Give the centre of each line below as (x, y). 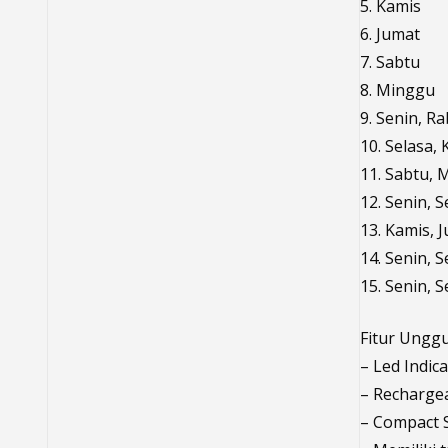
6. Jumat (389, 34)
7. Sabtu (389, 62)
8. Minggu (397, 90)
